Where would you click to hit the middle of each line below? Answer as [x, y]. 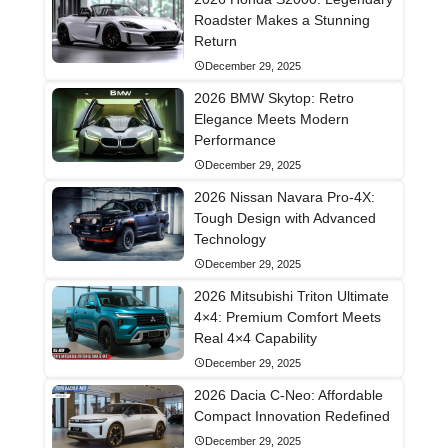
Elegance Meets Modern [271, 118]
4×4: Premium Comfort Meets [287, 316]
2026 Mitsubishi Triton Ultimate [291, 295]
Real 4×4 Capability [255, 337]
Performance [234, 139]
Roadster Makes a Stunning [281, 19]
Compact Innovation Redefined [291, 415]
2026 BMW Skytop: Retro [273, 97]
